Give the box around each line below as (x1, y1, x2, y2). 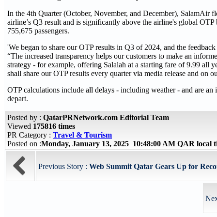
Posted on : (7, 139, 41, 148)
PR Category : (7, 131, 53, 139)
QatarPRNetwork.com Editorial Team (43, 113, 169, 122)
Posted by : (7, 113, 43, 122)
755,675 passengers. (7, 27, 69, 35)
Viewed (7, 122, 33, 130)
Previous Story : (38, 162, 89, 170)
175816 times (33, 122, 75, 130)
